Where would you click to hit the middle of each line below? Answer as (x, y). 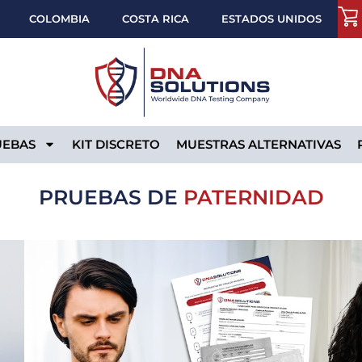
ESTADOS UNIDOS (271, 19)
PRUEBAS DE (108, 197)
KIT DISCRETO (116, 144)
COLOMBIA (59, 19)
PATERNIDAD (253, 197)
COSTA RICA (155, 19)
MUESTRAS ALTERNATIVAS (258, 144)
